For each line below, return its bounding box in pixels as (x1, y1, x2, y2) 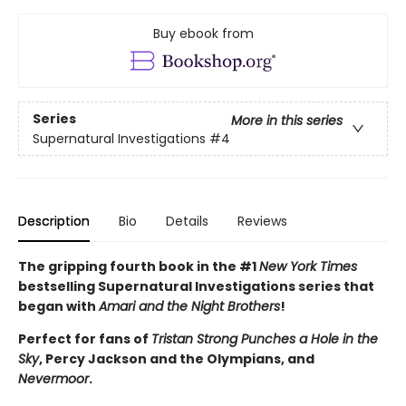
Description (18, 212, 90, 231)
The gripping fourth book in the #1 (18, 257, 259, 276)
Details (166, 212, 208, 231)
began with (18, 297, 99, 316)
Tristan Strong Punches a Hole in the (151, 330, 378, 349)
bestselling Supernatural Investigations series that (18, 277, 374, 296)
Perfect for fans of (18, 330, 151, 349)
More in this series (231, 111, 343, 130)
